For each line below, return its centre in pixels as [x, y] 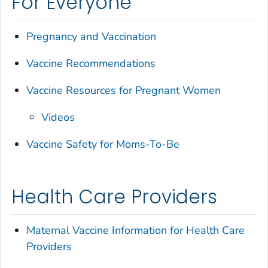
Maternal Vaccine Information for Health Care [136, 231]
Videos [58, 117]
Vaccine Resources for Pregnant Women [124, 90]
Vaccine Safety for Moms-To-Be [103, 144]
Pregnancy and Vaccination [92, 36]
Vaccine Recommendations [91, 63]
